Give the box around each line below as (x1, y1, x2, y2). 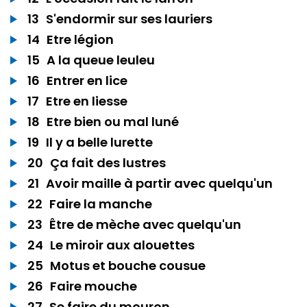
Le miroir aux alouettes (50, 236, 195, 254)
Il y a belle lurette (46, 133, 153, 151)
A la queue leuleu (47, 51, 155, 69)
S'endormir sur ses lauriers (46, 10, 212, 27)
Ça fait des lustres (50, 153, 166, 171)
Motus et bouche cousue (50, 256, 206, 274)
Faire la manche (49, 195, 152, 212)
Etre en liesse (46, 92, 127, 110)
